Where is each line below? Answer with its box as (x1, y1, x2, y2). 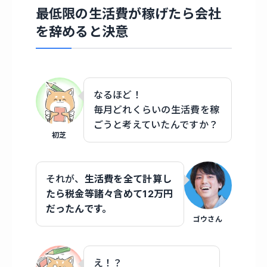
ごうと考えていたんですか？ (93, 119, 219, 131)
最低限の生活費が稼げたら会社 (35, 5, 222, 21)
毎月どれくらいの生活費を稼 (93, 104, 220, 116)
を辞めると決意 (35, 23, 129, 39)
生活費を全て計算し (84, 173, 172, 185)
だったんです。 (45, 203, 112, 215)
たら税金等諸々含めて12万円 (45, 188, 173, 200)
